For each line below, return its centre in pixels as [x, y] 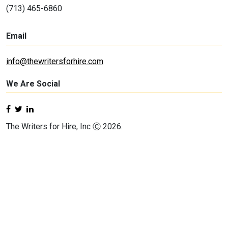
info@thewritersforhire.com [55, 61]
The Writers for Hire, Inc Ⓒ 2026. [64, 126]
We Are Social [33, 83]
